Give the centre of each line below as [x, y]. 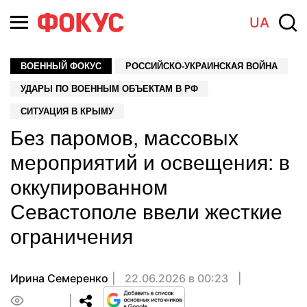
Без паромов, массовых [124, 138]
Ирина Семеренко [59, 278]
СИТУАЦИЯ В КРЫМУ [67, 111]
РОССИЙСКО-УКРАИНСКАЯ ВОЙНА [201, 66]
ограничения [72, 237]
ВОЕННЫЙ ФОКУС [61, 66]
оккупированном [89, 187]
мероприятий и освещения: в [150, 163]
